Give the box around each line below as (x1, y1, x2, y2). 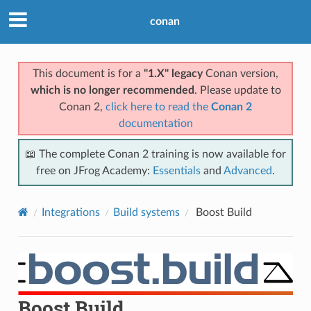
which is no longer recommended (30, 84, 194, 96)
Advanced (224, 165, 272, 176)
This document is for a (33, 67, 144, 79)
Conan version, (203, 67, 278, 79)
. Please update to (194, 84, 281, 96)
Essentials (153, 165, 201, 176)
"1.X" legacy (144, 67, 203, 79)
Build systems (112, 206, 180, 218)
